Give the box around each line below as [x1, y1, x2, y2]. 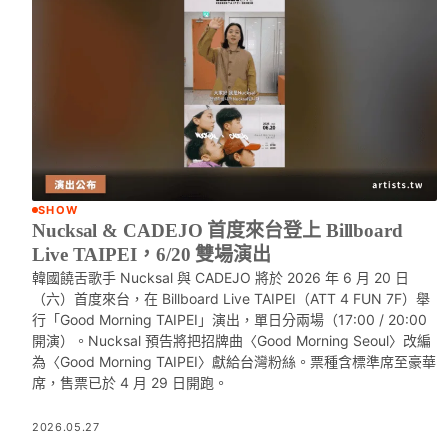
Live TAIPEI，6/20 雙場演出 [32, 244, 272, 266]
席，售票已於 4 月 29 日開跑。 [32, 374, 228, 392]
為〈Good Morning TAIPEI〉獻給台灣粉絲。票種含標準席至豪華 [32, 353, 436, 371]
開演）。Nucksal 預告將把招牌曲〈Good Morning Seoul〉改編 [32, 332, 431, 350]
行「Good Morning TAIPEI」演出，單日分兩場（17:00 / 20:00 [32, 311, 427, 329]
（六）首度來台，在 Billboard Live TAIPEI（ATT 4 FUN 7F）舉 [32, 290, 430, 308]
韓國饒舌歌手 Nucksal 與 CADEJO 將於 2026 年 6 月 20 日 [32, 269, 409, 287]
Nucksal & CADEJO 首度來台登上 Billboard [32, 220, 403, 242]
